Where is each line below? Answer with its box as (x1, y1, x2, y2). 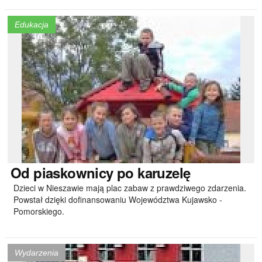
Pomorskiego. (13, 205, 64, 217)
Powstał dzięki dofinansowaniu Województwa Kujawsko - (13, 194, 222, 205)
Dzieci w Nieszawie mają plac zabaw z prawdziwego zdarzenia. (13, 182, 246, 194)
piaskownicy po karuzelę (29, 163, 191, 182)
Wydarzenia (15, 248, 58, 257)
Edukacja (15, 20, 49, 29)
